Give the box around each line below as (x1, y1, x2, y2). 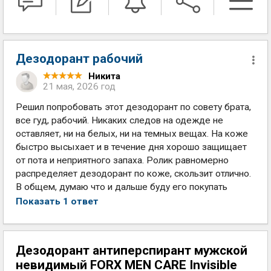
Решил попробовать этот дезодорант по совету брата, (16, 102, 251, 113)
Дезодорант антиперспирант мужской (16, 243, 247, 258)
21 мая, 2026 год (43, 81, 116, 92)
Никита (88, 71, 120, 82)
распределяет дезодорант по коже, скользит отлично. (16, 168, 251, 179)
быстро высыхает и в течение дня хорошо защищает (16, 142, 247, 152)
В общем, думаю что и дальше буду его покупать (16, 181, 227, 192)
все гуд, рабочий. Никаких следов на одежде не (16, 115, 223, 126)
